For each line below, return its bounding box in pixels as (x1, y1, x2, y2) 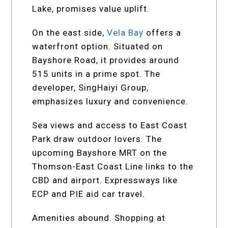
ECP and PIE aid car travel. (32, 188, 146, 199)
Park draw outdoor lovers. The (32, 133, 162, 144)
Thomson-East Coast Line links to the (32, 161, 194, 172)
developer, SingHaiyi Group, (32, 82, 149, 93)
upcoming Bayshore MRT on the (32, 147, 167, 158)
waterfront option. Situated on (32, 41, 163, 51)
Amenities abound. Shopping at (32, 212, 166, 223)
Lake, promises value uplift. (32, 3, 150, 14)
